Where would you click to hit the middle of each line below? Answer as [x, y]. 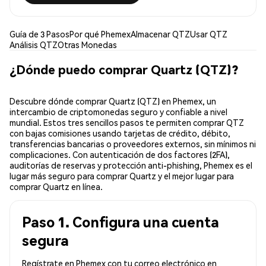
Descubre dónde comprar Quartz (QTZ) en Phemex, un [113, 101]
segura [45, 240]
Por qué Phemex [100, 34]
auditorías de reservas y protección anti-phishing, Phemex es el [131, 165]
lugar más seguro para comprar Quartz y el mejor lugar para [122, 176]
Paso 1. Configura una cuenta [121, 222]
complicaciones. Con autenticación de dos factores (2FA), [120, 155]
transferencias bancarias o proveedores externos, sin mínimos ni [133, 144]
